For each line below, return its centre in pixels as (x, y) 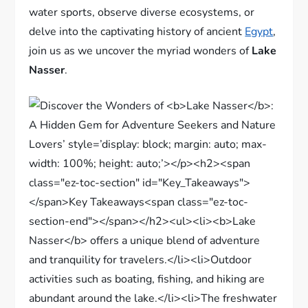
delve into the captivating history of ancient (137, 31)
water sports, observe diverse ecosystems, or (142, 12)
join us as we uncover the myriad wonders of (141, 51)
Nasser (47, 70)
